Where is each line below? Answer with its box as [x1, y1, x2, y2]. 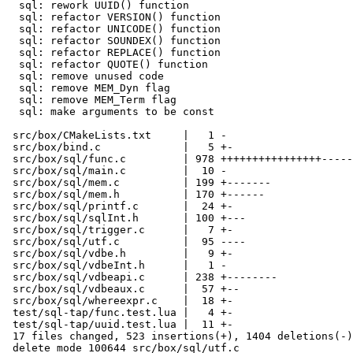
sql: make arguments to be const [6, 106, 19, 117]
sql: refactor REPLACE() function [6, 46, 19, 58]
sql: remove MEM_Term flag [6, 94, 19, 106]
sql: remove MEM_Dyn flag [6, 82, 19, 94]
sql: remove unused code [6, 70, 19, 82]
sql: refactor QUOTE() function [6, 58, 19, 70]
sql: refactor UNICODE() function [6, 23, 19, 35]
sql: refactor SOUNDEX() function [6, 35, 19, 46]
